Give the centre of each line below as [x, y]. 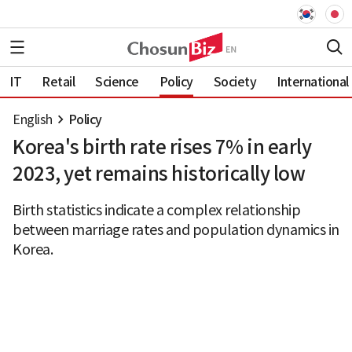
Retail [58, 81]
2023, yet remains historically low [159, 174]
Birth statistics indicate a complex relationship [156, 210]
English [33, 119]
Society [235, 81]
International [313, 81]
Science [117, 81]
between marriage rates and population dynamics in [176, 230]
